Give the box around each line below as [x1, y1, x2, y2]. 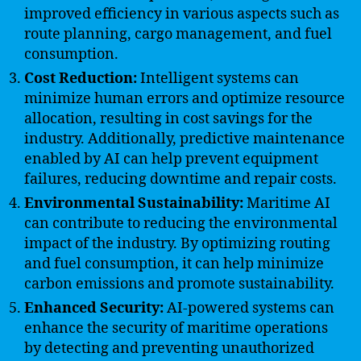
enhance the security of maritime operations [24, 318, 328, 338]
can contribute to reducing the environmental [24, 214, 338, 233]
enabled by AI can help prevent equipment [24, 149, 318, 168]
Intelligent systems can [137, 68, 299, 88]
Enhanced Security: [24, 298, 164, 317]
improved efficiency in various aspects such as [24, 4, 339, 23]
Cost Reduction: [24, 68, 137, 88]
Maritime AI [243, 193, 330, 213]
